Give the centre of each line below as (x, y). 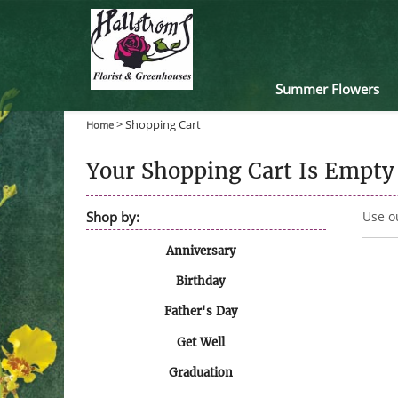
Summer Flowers (327, 88)
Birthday (201, 281)
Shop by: (113, 216)
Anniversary (200, 251)
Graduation (200, 373)
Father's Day (200, 312)
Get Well (200, 342)
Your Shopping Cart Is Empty (241, 171)
